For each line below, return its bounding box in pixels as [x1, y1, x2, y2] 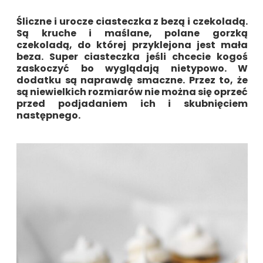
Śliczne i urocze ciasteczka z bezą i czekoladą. [16, 14, 248, 28]
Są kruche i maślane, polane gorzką [16, 26, 248, 40]
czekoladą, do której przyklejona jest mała [16, 38, 248, 52]
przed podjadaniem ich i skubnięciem [16, 96, 248, 110]
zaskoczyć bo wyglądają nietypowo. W [16, 61, 248, 75]
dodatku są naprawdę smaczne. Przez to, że [16, 73, 248, 87]
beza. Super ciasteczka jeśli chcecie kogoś [16, 49, 248, 63]
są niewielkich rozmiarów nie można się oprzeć [16, 85, 248, 99]
